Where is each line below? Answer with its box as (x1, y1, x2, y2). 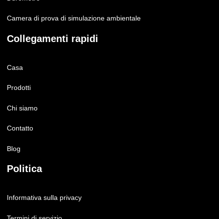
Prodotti (7, 84, 31, 91)
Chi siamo (7, 104, 38, 112)
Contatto (7, 124, 33, 132)
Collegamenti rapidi (7, 33, 98, 44)
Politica (7, 163, 42, 174)
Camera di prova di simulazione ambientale (7, 14, 141, 22)
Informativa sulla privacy (7, 194, 82, 201)
